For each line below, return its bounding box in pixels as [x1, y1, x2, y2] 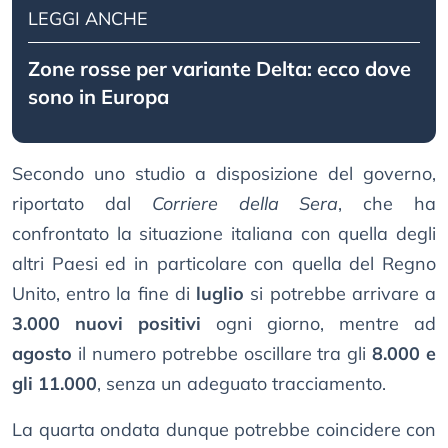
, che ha [338, 192, 437, 216]
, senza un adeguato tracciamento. [97, 372, 386, 396]
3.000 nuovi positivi [12, 312, 201, 336]
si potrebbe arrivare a [244, 282, 437, 306]
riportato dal [12, 192, 152, 216]
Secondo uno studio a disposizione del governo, [12, 162, 436, 186]
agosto [12, 342, 72, 366]
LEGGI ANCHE [28, 7, 148, 31]
